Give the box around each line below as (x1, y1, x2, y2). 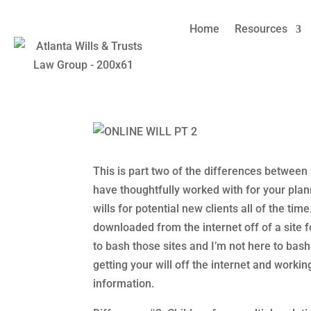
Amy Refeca (106, 92, 159, 103)
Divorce (221, 92, 255, 103)
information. (93, 277, 155, 290)
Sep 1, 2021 (165, 92, 216, 103)
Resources (234, 22, 287, 35)
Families (93, 59, 173, 83)
